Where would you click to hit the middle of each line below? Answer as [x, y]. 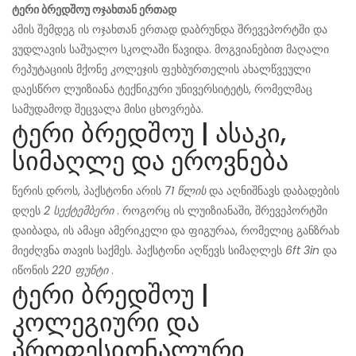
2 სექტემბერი [79, 211]
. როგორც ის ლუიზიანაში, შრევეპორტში [221, 211]
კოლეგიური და [106, 323]
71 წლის [185, 191]
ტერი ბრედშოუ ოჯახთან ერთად [94, 10]
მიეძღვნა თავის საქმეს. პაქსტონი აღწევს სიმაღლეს [149, 251]
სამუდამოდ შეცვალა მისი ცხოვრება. [108, 109]
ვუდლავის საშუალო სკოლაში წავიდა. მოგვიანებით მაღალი [170, 50]
